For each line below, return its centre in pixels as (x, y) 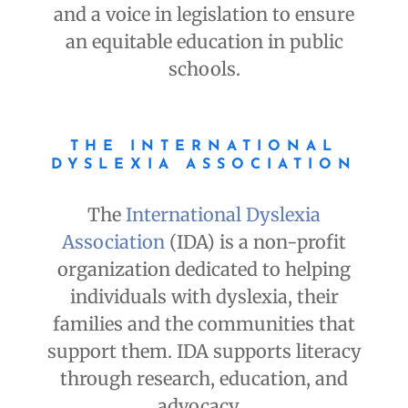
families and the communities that (204, 324)
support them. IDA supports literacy (204, 352)
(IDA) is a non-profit (255, 242)
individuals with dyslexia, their (204, 297)
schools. (204, 69)
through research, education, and (204, 379)
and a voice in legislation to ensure (204, 15)
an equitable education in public (204, 42)
